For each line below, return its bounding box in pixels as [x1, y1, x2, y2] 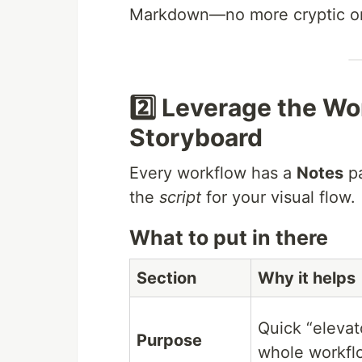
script [159, 187, 201, 207]
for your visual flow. [201, 187, 356, 207]
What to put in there [129, 225, 328, 250]
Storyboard [129, 123, 263, 152]
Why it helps [258, 268, 356, 288]
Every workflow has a [129, 163, 297, 183]
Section [137, 268, 196, 288]
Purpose [137, 330, 202, 350]
